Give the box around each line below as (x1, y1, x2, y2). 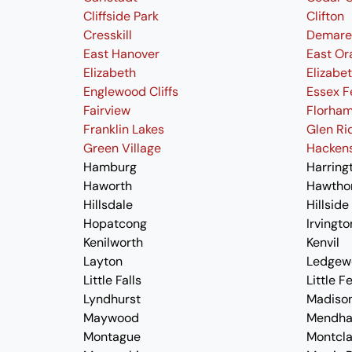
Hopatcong (82, 215, 147, 232)
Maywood (82, 310, 139, 326)
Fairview (82, 102, 130, 119)
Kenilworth (82, 234, 143, 251)
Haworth (82, 178, 132, 194)
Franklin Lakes (82, 121, 165, 137)
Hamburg (82, 159, 137, 175)
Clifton (306, 8, 345, 24)
